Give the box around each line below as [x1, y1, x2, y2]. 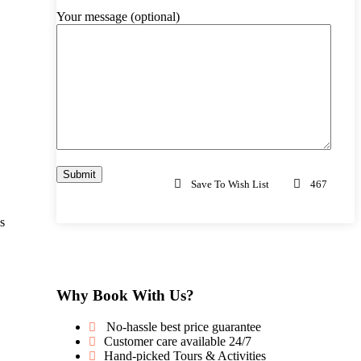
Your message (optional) [56, 10, 180, 24]
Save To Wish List [191, 178, 269, 191]
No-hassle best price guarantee [106, 319, 261, 334]
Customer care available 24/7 [104, 334, 251, 348]
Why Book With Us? [56, 286, 194, 304]
